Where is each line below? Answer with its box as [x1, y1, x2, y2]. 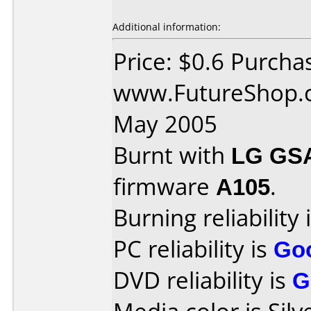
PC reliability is [113, 233, 274, 264]
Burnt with [113, 140, 231, 171]
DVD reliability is [113, 264, 292, 296]
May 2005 [113, 108, 217, 140]
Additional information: [112, 20, 221, 33]
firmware [113, 171, 216, 202]
